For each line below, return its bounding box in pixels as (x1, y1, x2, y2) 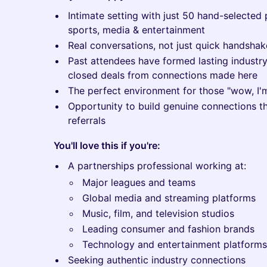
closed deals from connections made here (68, 69, 257, 82)
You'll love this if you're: (54, 139, 160, 152)
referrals (68, 114, 105, 127)
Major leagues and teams (82, 176, 195, 189)
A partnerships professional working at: (68, 160, 246, 172)
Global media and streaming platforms (82, 192, 256, 204)
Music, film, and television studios (82, 207, 234, 220)
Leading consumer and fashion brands (82, 223, 254, 235)
